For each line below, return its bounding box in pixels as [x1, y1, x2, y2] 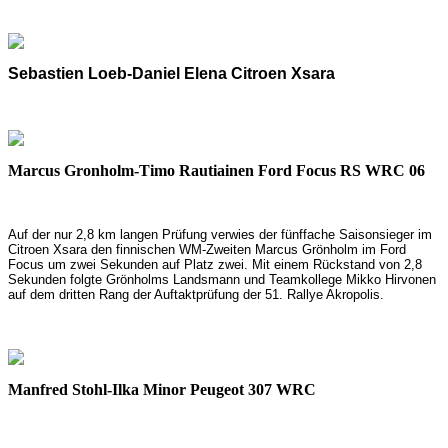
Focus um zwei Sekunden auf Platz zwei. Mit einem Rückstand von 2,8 [8, 256, 422, 272]
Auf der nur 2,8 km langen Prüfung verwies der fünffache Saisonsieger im [8, 226, 432, 242]
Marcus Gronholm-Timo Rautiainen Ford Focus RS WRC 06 [8, 161, 425, 179]
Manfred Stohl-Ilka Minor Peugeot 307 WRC [8, 380, 316, 398]
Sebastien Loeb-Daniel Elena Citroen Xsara [8, 64, 335, 82]
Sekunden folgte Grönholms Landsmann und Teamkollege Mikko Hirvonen [8, 271, 436, 287]
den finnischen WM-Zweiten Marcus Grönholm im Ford [91, 241, 406, 257]
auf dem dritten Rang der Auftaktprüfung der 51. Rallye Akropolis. [8, 286, 384, 302]
